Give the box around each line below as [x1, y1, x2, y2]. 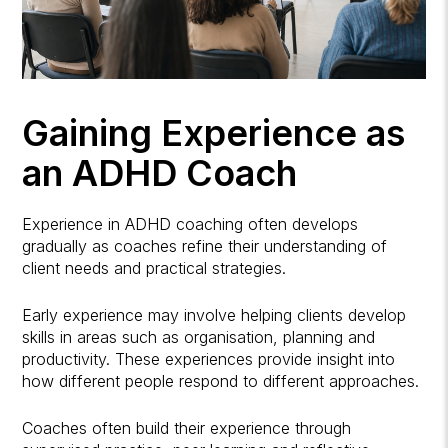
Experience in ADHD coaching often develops [22, 214, 359, 235]
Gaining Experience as [22, 111, 406, 156]
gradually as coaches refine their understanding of [22, 236, 388, 257]
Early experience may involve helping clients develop [22, 305, 407, 326]
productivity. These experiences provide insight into [22, 349, 396, 370]
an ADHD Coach [22, 151, 298, 196]
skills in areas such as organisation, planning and [22, 327, 376, 348]
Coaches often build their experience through [22, 418, 352, 439]
